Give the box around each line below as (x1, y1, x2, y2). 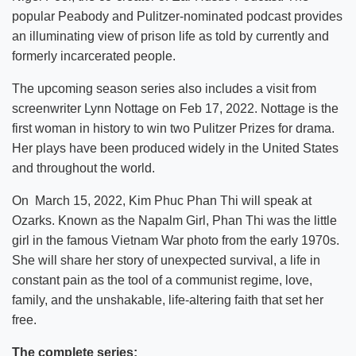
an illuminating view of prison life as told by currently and (12, 29, 329, 43)
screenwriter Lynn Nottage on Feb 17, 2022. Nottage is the (12, 101, 339, 115)
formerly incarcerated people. (12, 48, 176, 63)
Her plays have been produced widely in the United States (12, 141, 339, 155)
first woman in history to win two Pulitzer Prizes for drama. (12, 121, 335, 135)
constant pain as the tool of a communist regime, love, (12, 273, 312, 287)
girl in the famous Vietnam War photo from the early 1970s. (12, 233, 339, 247)
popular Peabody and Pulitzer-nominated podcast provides (12, 9, 342, 23)
